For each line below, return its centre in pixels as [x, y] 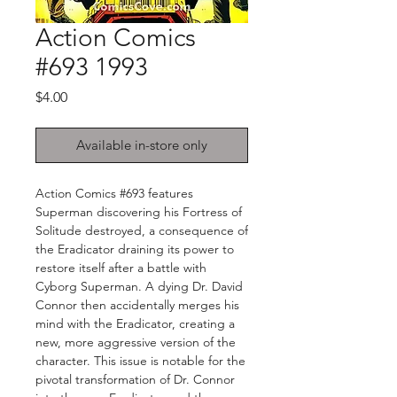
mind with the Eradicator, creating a [135, 324]
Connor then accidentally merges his [137, 305]
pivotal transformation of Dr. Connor [135, 380]
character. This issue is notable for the [140, 361]
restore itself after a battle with [121, 268]
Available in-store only [142, 145]
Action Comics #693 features [114, 194]
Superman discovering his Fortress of [139, 212]
